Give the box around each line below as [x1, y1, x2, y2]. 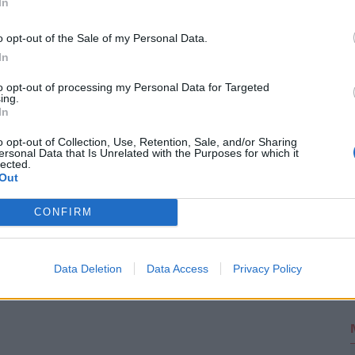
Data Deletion [53, 261, 122, 275]
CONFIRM [33, 206, 93, 218]
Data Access [146, 261, 208, 275]
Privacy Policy [232, 261, 302, 275]
